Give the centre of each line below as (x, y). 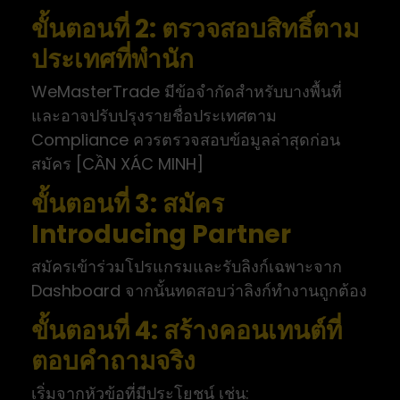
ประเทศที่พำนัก (112, 59)
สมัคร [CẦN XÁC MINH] (117, 163)
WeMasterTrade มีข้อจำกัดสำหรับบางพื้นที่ (187, 91)
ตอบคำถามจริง (113, 361)
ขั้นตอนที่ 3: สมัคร (128, 204)
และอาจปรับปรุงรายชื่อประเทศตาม (154, 115)
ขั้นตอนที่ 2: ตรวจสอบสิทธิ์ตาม (195, 29)
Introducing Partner (161, 234)
